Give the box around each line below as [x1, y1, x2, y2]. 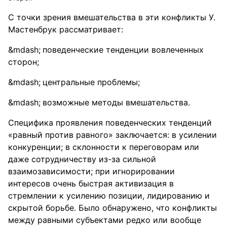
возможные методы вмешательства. [43, 97, 190, 107]
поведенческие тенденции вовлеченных [43, 45, 204, 55]
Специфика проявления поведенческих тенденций [8, 118, 212, 128]
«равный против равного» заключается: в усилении [8, 130, 217, 140]
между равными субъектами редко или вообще [8, 215, 201, 225]
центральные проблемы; [43, 77, 140, 87]
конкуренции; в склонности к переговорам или [8, 142, 199, 152]
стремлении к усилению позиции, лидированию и [8, 191, 210, 201]
